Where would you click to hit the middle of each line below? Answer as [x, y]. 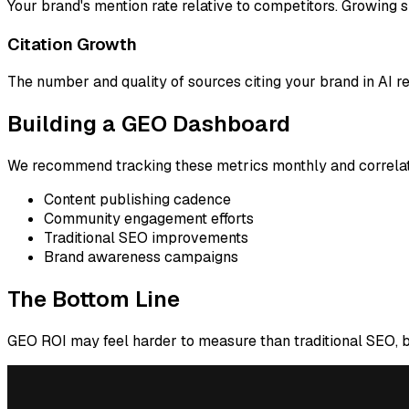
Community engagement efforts [149, 219]
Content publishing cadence [137, 200]
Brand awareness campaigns [141, 257]
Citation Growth [72, 44]
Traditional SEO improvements [146, 238]
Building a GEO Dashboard [149, 124]
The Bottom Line [94, 299]
